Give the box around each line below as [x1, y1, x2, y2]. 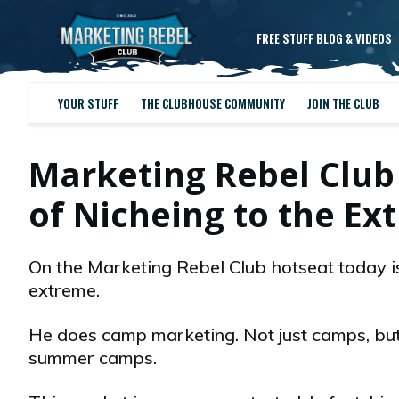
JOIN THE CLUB [306, 94, 379, 112]
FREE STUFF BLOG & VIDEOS [256, 29, 392, 48]
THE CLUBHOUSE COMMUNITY [140, 94, 285, 112]
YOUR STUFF [57, 94, 118, 112]
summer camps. [28, 346, 157, 369]
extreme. [28, 279, 100, 301]
